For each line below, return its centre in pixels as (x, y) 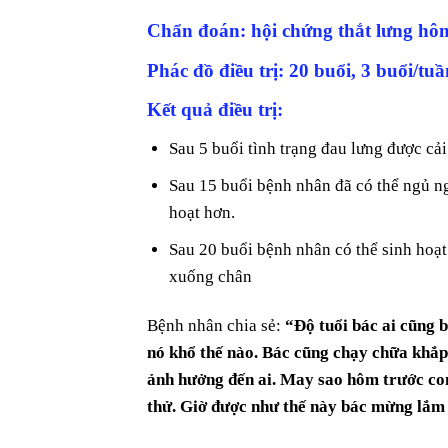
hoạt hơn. (202, 212)
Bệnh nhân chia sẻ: (216, 326)
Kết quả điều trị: (215, 110)
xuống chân (211, 277)
